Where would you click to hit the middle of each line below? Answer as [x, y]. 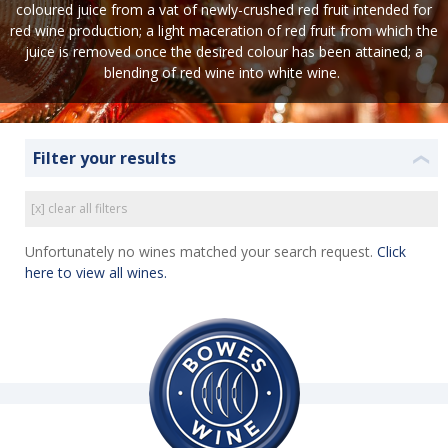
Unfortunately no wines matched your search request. [201, 251]
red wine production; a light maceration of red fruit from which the [224, 30]
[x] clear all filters [79, 208]
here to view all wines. [96, 272]
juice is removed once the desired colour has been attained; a [224, 51]
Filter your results [104, 158]
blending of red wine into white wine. [224, 72]
